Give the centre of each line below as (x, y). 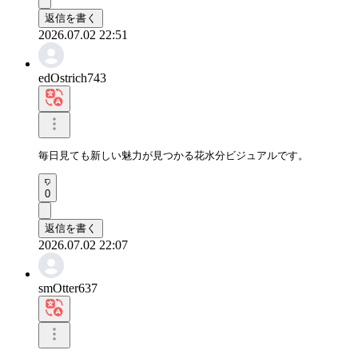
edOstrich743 (72, 78)
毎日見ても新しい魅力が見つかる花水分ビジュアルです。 (173, 155)
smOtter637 (68, 288)
